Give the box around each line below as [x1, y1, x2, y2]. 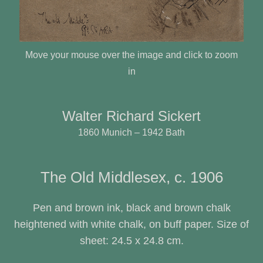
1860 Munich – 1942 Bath [78, 127, 185, 137]
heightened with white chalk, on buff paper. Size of [14, 218, 249, 230]
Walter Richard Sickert [62, 107, 201, 124]
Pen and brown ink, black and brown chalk [32, 201, 231, 214]
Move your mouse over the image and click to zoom [25, 49, 238, 60]
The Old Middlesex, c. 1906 [40, 168, 223, 186]
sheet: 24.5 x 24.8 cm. [79, 234, 184, 247]
